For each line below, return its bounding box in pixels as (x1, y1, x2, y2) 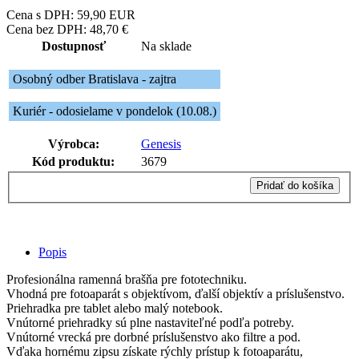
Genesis (141, 136, 181, 151)
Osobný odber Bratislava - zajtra (13, 71, 176, 86)
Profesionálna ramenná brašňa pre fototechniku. (6, 272, 247, 287)
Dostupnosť (41, 38, 106, 53)
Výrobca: (47, 136, 99, 151)
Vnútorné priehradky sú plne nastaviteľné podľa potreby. (6, 316, 294, 330)
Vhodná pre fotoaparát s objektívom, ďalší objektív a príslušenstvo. (6, 287, 345, 301)
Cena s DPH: (6, 7, 74, 22)
